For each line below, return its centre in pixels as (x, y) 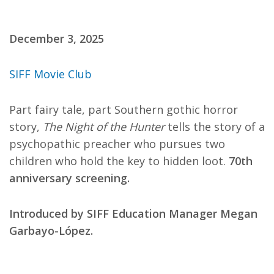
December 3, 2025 (57, 39)
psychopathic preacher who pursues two (117, 144)
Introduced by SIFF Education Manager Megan (133, 214)
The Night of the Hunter (104, 127)
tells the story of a (215, 127)
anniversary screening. (71, 178)
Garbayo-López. (51, 231)
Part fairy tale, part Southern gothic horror (124, 110)
